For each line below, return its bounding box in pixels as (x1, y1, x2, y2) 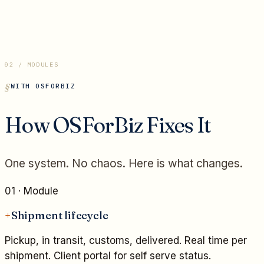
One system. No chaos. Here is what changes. (5, 156, 243, 170)
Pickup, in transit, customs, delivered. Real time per (5, 235, 247, 247)
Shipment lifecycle (11, 208, 108, 222)
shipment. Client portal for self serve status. (5, 250, 211, 262)
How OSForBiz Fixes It (5, 110, 212, 138)
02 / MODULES (5, 61, 59, 69)
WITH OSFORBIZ (10, 82, 76, 91)
